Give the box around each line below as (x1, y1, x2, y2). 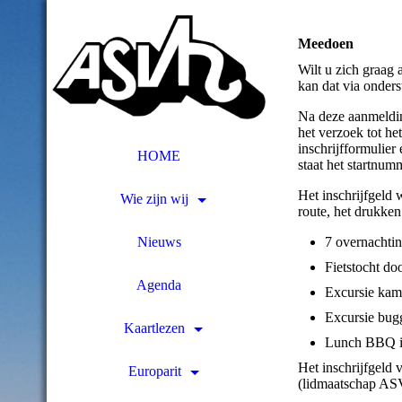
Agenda (136, 277, 181, 293)
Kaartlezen (124, 320, 185, 336)
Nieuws (136, 234, 181, 249)
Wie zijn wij (120, 191, 188, 206)
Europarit (127, 363, 181, 379)
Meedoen (298, 36, 354, 51)
